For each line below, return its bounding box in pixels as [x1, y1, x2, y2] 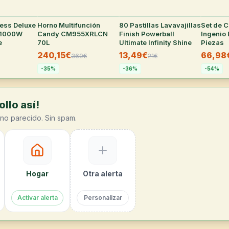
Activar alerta [17, 193, 58, 201]
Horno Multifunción [37, 21, 100, 29]
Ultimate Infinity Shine [119, 38, 192, 47]
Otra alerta [83, 169, 123, 178]
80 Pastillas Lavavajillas [119, 21, 201, 29]
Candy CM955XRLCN [37, 30, 108, 38]
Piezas [201, 38, 224, 47]
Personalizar [83, 193, 122, 201]
